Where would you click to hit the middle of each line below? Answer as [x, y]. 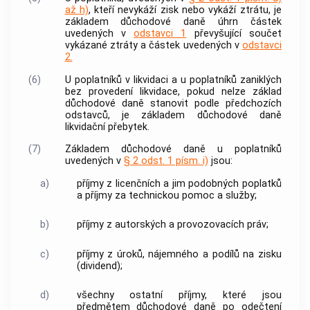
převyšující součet [234, 34]
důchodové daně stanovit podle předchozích [173, 103]
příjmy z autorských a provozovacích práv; [172, 225]
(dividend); [99, 266]
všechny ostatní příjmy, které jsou [179, 295]
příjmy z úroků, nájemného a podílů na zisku [179, 254]
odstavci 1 [160, 34]
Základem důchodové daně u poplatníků [173, 149]
